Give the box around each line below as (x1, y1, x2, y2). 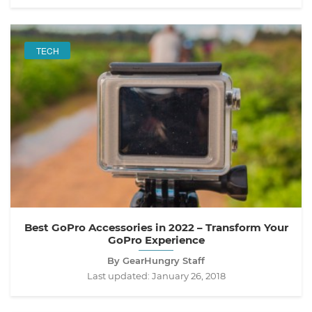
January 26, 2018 (151, 270, 226, 281)
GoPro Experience (107, 233, 205, 247)
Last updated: (86, 270, 152, 281)
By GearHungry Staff (107, 254, 205, 266)
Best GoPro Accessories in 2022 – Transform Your (24, 220, 288, 234)
